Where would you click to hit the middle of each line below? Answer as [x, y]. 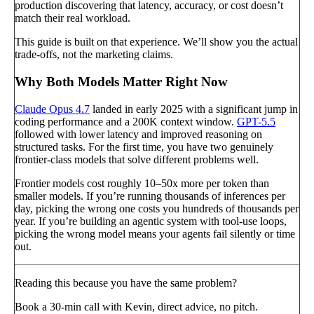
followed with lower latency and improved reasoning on [138, 134]
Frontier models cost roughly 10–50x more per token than [142, 183]
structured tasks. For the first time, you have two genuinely [144, 146]
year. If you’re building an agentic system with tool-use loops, [151, 221]
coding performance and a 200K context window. [126, 121]
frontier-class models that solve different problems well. [137, 159]
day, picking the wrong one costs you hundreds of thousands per [157, 208]
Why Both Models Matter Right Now [121, 81]
